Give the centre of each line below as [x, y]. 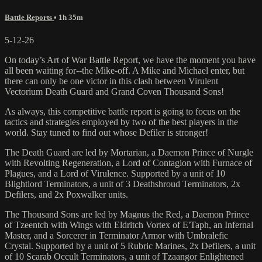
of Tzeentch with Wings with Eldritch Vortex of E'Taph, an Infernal [129, 225]
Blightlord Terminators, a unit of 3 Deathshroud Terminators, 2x [123, 184]
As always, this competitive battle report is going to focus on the [123, 111]
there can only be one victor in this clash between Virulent [111, 81]
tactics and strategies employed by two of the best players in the [121, 122]
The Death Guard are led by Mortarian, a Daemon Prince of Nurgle [129, 152]
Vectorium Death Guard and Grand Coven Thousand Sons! [114, 91]
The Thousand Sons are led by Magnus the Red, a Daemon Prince [127, 214]
